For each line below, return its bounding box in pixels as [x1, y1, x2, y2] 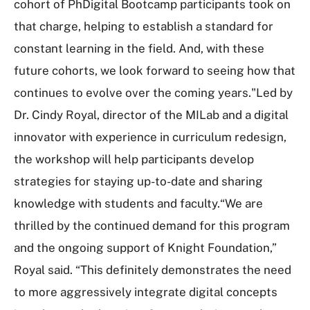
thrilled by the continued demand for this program [14, 219, 290, 232]
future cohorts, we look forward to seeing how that [14, 64, 295, 77]
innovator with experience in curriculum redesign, [14, 130, 286, 144]
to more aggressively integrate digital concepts [14, 285, 277, 299]
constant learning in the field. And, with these [14, 42, 264, 55]
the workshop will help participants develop [14, 152, 254, 166]
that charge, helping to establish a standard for [14, 19, 273, 33]
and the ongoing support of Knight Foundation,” [14, 241, 277, 255]
